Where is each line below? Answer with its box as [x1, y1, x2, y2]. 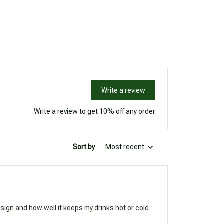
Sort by [73, 143, 95, 151]
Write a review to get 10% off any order [34, 107, 155, 115]
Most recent [105, 143, 144, 151]
